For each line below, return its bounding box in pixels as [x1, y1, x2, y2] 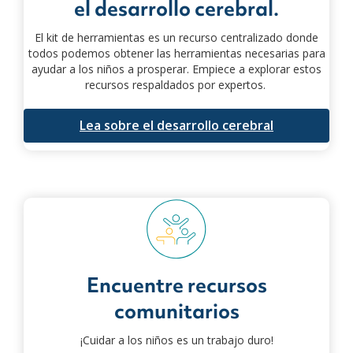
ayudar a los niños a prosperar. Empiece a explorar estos [32, 61, 321, 76]
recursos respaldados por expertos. [84, 76, 269, 92]
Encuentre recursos [86, 271, 267, 299]
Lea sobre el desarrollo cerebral [80, 116, 273, 134]
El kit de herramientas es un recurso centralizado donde [35, 29, 318, 45]
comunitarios [113, 297, 240, 325]
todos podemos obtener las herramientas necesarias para [28, 45, 325, 61]
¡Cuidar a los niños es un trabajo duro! [80, 332, 273, 347]
